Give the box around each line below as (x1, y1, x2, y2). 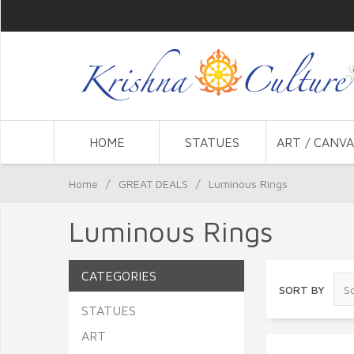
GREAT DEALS (119, 177, 188, 190)
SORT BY (279, 282, 325, 296)
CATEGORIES (81, 269, 156, 283)
